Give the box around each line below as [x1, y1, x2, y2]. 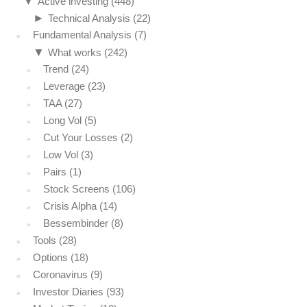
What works [48, 46, 101, 58]
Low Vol [43, 148, 78, 160]
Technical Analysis [48, 12, 130, 24]
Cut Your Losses [43, 131, 118, 143]
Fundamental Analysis [33, 28, 132, 40]
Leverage [43, 79, 85, 92]
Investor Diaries [33, 285, 103, 297]
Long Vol [43, 114, 82, 126]
